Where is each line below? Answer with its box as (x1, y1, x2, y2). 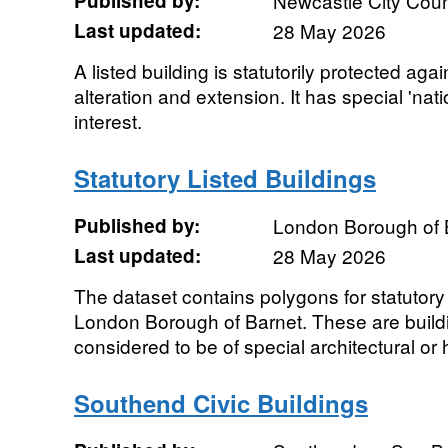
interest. (73, 107, 142, 134)
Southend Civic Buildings (73, 386, 368, 420)
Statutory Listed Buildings (73, 161, 376, 195)
